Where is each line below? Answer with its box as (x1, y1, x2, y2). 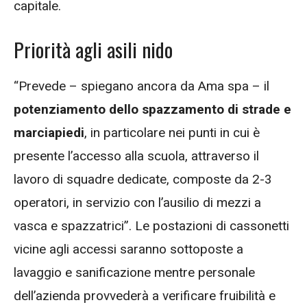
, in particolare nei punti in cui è (84, 124, 260, 140)
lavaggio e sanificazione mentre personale (14, 264, 255, 280)
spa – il (224, 77, 269, 94)
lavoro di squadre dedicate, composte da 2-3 (14, 171, 272, 187)
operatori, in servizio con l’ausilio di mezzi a (14, 194, 261, 210)
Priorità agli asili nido (14, 34, 173, 64)
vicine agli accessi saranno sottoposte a (14, 241, 243, 257)
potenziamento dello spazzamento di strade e (14, 101, 291, 117)
